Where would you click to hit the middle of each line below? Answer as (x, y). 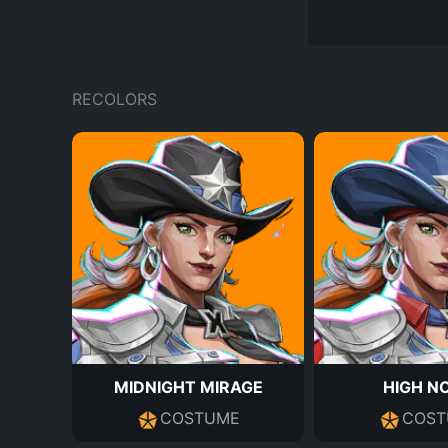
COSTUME (200, 418)
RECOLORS (114, 99)
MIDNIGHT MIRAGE (188, 387)
